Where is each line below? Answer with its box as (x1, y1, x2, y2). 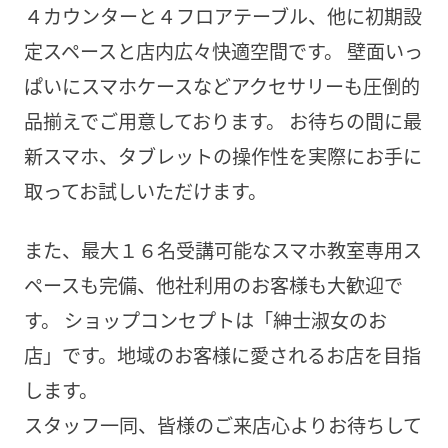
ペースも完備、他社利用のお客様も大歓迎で (23, 270, 403, 299)
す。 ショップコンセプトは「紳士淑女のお (23, 305, 387, 334)
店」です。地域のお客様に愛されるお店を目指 (23, 340, 421, 369)
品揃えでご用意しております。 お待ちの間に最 (23, 107, 422, 136)
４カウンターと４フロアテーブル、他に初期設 (23, 2, 422, 31)
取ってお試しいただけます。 (23, 177, 267, 206)
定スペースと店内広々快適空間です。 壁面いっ (23, 37, 423, 66)
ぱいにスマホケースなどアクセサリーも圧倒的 (23, 72, 420, 101)
